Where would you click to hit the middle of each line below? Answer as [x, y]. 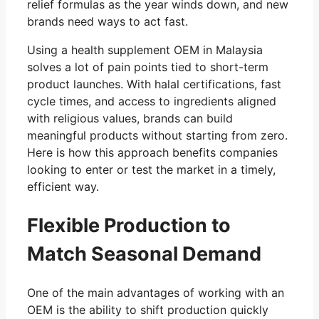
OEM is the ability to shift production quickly [148, 310]
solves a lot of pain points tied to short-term [148, 67]
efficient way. [63, 187]
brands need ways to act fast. [108, 22]
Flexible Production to [129, 225]
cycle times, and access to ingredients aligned [152, 101]
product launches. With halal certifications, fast [154, 84]
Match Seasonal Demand [144, 253]
